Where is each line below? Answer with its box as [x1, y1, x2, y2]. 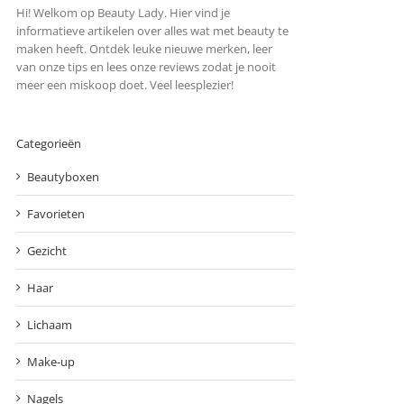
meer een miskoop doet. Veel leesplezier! [16, 76, 234, 93]
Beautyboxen [27, 168, 99, 185]
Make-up [27, 353, 75, 370]
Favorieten [27, 205, 85, 222]
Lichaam [27, 316, 72, 333]
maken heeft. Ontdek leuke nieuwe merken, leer [16, 40, 272, 57]
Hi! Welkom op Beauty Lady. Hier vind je [16, 4, 230, 21]
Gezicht [27, 242, 67, 259]
